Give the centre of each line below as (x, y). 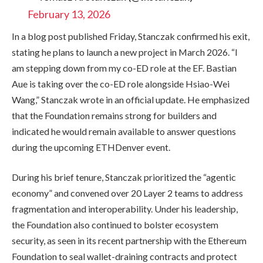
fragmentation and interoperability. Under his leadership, (125, 209)
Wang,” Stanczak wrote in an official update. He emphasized (131, 99)
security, (29, 241)
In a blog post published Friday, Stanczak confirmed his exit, (131, 36)
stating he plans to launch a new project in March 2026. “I (125, 52)
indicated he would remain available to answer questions (124, 131)
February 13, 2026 (69, 14)
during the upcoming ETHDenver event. (91, 147)
